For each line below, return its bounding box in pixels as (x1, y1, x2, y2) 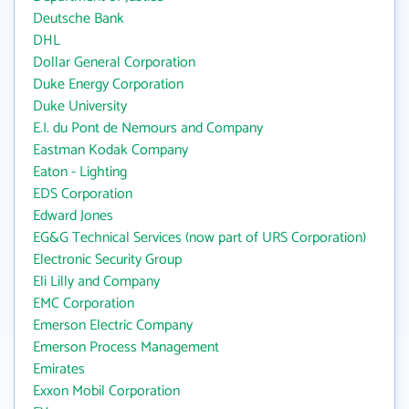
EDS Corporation (33, 182, 132, 206)
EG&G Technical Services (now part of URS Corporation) (33, 225, 366, 250)
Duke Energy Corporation (33, 72, 184, 97)
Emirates (33, 357, 85, 382)
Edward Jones (33, 204, 113, 228)
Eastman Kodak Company (33, 138, 188, 163)
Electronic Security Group (33, 247, 182, 272)
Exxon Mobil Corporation (33, 379, 180, 404)
